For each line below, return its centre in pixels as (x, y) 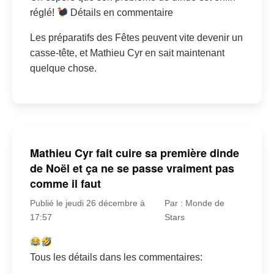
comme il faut (65, 183)
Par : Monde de (194, 203)
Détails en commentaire (121, 13)
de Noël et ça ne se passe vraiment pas (132, 168)
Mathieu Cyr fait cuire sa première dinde (134, 153)
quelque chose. (63, 68)
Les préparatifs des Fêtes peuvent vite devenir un (136, 38)
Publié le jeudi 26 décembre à (87, 203)
